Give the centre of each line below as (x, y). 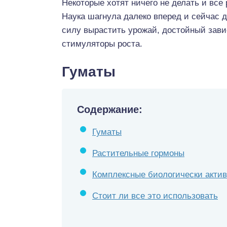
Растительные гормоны (138, 153)
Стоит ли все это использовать (155, 196)
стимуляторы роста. (102, 44)
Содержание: (110, 109)
